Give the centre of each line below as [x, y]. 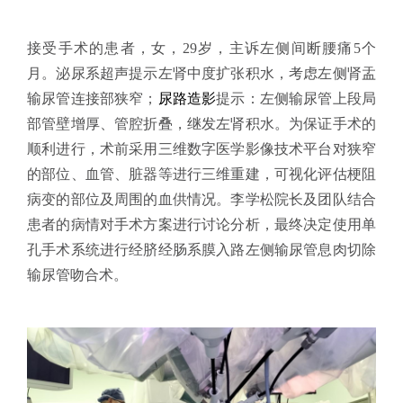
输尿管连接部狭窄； [93, 98]
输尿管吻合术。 [77, 274]
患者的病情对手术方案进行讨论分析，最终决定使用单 [201, 224]
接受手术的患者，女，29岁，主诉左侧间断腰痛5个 [201, 48]
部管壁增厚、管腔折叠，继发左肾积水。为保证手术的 [201, 123]
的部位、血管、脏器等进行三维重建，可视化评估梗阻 [201, 174]
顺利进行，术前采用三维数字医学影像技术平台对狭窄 [201, 148]
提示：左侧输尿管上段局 [296, 98]
